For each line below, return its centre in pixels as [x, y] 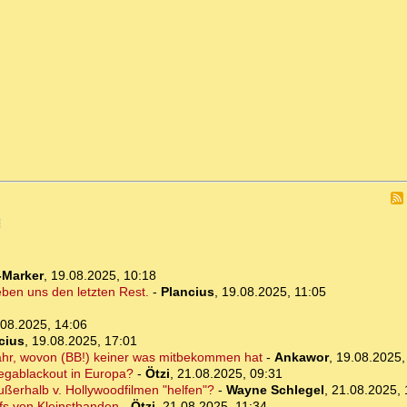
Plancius [187, 292]
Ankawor [301, 357]
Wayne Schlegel [275, 390]
